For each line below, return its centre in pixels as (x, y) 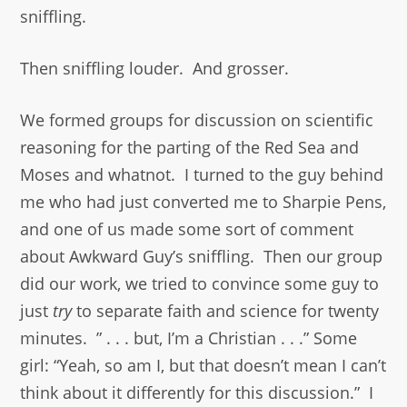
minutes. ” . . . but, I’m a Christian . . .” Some (189, 338)
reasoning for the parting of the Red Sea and (190, 148)
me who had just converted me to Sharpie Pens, (203, 202)
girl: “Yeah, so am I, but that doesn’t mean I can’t (203, 366)
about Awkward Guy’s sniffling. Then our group (202, 257)
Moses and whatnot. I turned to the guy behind (202, 175)
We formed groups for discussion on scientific (197, 120)
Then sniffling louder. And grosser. (155, 69)
